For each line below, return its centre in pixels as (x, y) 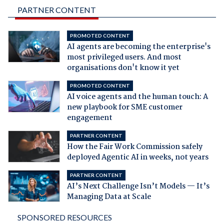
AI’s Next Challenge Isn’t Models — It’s (138, 186)
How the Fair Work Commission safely (134, 147)
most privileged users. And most (124, 57)
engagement (89, 118)
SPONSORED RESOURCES (64, 217)
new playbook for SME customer (124, 107)
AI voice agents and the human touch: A (137, 97)
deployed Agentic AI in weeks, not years (137, 157)
